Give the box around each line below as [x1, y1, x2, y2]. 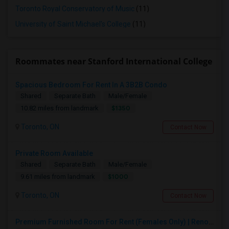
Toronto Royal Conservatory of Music [15, 5, 134, 13]
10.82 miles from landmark [20, 104, 99, 112]
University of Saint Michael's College [15, 20, 131, 28]
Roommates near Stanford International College [15, 56, 212, 67]
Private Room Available [15, 149, 93, 157]
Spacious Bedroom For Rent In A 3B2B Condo [15, 81, 167, 89]
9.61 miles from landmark [20, 173, 95, 180]
